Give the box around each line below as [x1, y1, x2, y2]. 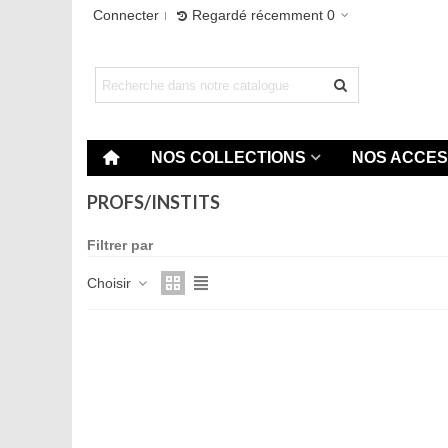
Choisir [87, 274, 135, 291]
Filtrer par [87, 237, 153, 253]
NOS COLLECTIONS [151, 149, 306, 166]
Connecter [93, 7, 159, 23]
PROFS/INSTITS [87, 191, 220, 213]
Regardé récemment [192, 7, 323, 23]
